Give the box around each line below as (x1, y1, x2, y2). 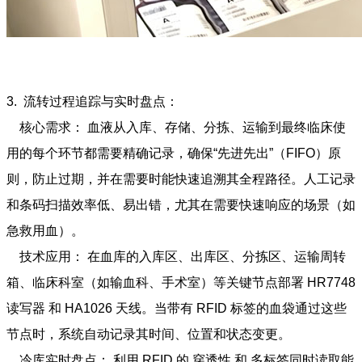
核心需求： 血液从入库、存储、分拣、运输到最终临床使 (6, 120, 346, 134)
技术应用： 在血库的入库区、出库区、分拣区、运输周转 (6, 249, 346, 263)
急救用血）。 (6, 223, 84, 238)
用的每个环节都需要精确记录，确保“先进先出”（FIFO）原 (6, 145, 341, 160)
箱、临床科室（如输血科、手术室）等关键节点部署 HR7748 (6, 275, 356, 289)
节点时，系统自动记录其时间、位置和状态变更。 (6, 326, 291, 341)
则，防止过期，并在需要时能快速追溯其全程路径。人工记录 (6, 171, 356, 186)
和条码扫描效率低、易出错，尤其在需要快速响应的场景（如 (6, 197, 356, 212)
